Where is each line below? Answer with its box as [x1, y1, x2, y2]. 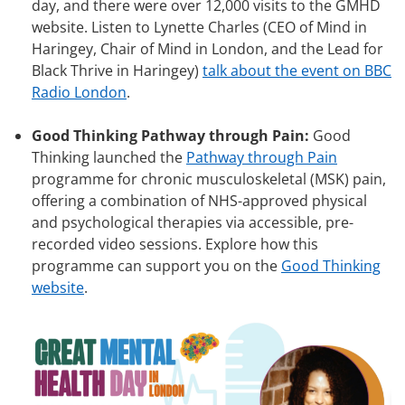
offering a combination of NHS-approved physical [32, 191, 367, 212]
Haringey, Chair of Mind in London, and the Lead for [32, 39, 383, 60]
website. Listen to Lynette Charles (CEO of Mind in [32, 17, 367, 38]
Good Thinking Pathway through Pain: [32, 126, 309, 146]
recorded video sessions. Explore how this [32, 234, 318, 255]
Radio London [32, 82, 127, 103]
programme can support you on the [32, 256, 281, 277]
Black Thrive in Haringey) [32, 61, 202, 81]
